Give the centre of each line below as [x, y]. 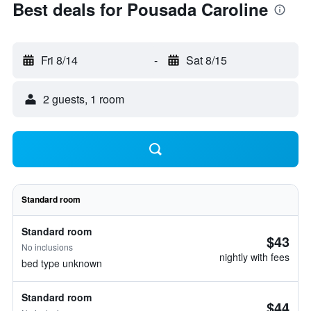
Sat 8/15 [206, 60]
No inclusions [47, 247]
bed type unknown [62, 263]
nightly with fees [254, 257]
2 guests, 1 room [84, 99]
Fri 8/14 [59, 60]
